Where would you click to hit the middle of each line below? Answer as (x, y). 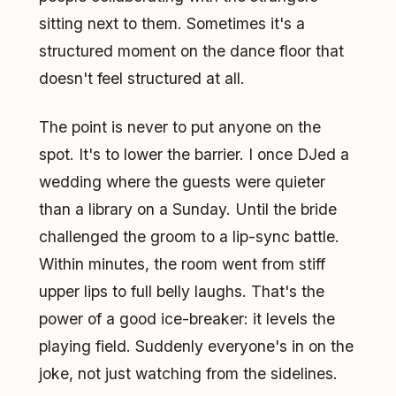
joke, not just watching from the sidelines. (188, 373)
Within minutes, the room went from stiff (182, 263)
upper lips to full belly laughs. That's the (182, 291)
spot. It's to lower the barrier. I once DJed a (194, 154)
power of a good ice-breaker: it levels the (187, 318)
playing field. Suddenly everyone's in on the (196, 346)
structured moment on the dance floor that (191, 50)
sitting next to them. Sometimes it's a (172, 23)
